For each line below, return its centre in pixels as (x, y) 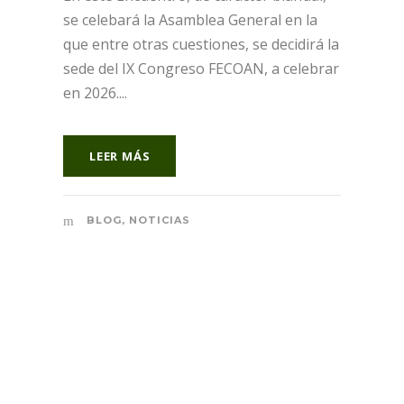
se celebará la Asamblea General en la (190, 20)
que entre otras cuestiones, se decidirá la (201, 44)
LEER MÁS (120, 156)
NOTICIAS (160, 220)
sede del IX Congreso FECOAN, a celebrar (201, 69)
